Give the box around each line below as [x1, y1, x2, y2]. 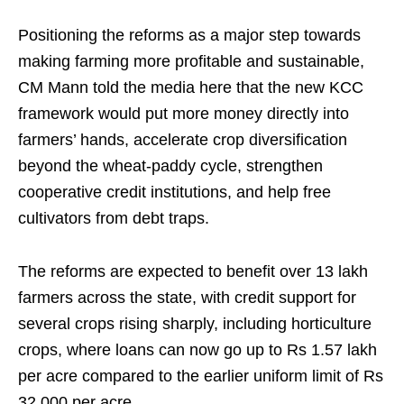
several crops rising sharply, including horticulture [18, 315, 372, 333]
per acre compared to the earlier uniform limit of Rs [18, 367, 383, 385]
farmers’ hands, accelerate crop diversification [18, 131, 347, 149]
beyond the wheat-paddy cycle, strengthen [18, 157, 323, 175]
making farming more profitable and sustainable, [18, 52, 364, 70]
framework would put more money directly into [18, 105, 349, 123]
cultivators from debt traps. [18, 209, 209, 227]
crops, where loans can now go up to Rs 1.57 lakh [18, 341, 377, 359]
